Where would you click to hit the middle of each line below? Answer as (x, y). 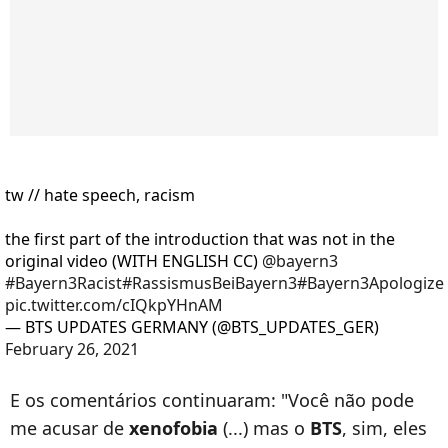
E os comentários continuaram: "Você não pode (212, 399)
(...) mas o (264, 427)
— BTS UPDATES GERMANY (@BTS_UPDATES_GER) (191, 326)
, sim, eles (384, 427)
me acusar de (69, 427)
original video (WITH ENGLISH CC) (133, 260)
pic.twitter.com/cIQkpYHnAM (113, 304)
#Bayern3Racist (63, 282)
